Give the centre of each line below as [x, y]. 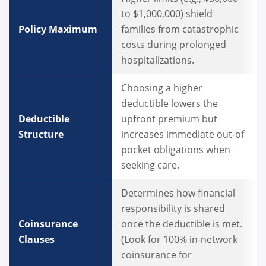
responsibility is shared [173, 208]
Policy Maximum [59, 29]
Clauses [38, 239]
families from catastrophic [180, 29]
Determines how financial [178, 193]
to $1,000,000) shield [167, 13]
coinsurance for [156, 254]
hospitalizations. [159, 60]
